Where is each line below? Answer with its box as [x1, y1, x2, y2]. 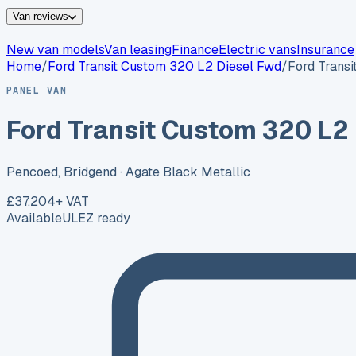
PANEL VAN [6, 84, 67, 97]
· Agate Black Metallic [117, 163, 250, 180]
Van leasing [104, 41, 172, 58]
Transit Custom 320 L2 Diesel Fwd [78, 58, 281, 75]
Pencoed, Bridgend [6, 163, 117, 180]
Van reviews [13, 10, 68, 22]
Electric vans [219, 41, 296, 58]
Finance [172, 41, 219, 58]
